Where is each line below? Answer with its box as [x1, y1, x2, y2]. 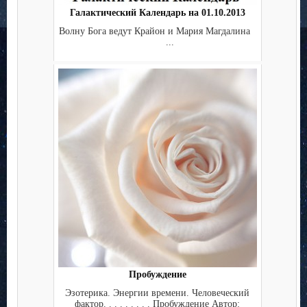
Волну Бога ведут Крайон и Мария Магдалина [59, 25, 256, 36]
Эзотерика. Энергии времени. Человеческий [65, 287, 249, 298]
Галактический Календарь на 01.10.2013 [69, 8, 245, 19]
